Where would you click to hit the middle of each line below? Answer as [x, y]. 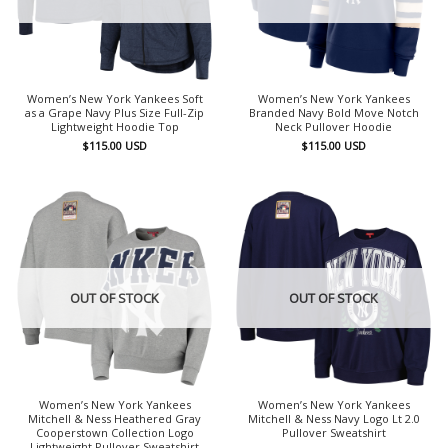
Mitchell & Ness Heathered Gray [114, 418]
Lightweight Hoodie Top [114, 127]
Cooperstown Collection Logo [114, 432]
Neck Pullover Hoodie [333, 127]
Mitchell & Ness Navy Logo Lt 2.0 [333, 418]
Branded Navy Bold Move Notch [333, 113]
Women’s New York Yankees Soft [114, 99]
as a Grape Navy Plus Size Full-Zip [114, 113]
